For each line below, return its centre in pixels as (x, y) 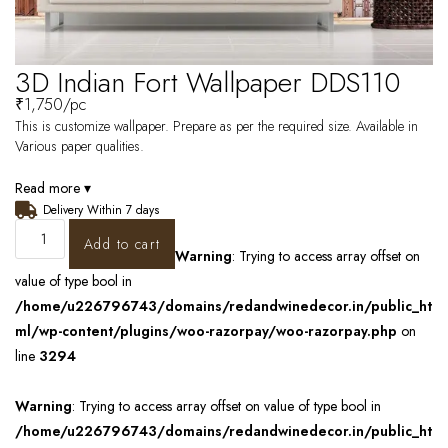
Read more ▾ (53, 188)
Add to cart (122, 244)
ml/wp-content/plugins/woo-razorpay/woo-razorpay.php (206, 331)
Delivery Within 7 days (100, 210)
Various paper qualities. (79, 146)
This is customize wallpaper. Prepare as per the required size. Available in (216, 126)
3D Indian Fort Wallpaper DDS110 (207, 82)
